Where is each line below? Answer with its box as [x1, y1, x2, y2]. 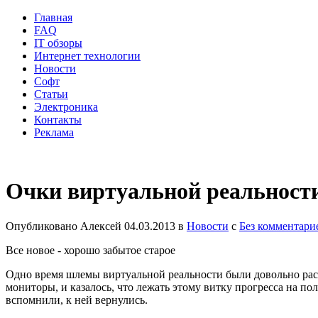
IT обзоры [34, 37, 82, 49]
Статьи [34, 88, 68, 100]
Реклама [34, 126, 74, 138]
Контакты [34, 114, 82, 126]
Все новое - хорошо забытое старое [6, 243, 175, 256]
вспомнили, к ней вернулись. [6, 293, 148, 306]
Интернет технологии [34, 50, 141, 62]
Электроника [34, 101, 98, 113]
